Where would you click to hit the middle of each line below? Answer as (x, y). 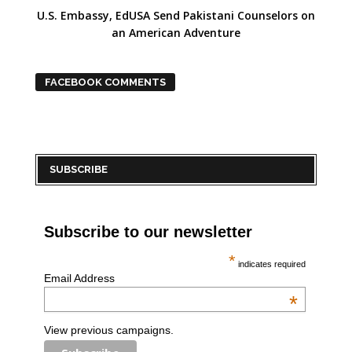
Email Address (79, 279)
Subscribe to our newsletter (148, 232)
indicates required (271, 264)
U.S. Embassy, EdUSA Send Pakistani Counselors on (176, 16)
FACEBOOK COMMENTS (105, 82)
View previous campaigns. (108, 330)
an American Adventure (176, 33)
